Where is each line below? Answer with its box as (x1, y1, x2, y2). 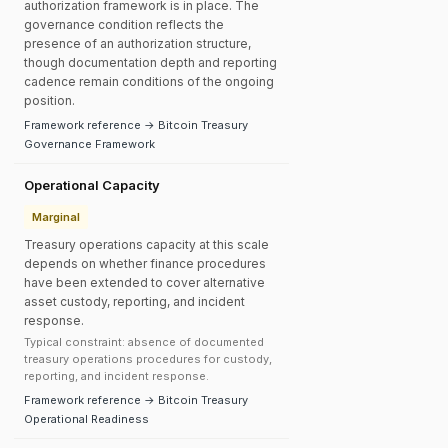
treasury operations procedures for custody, (24, 352, 272, 366)
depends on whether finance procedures (24, 256, 266, 271)
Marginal (32, 210, 80, 224)
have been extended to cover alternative (24, 275, 265, 290)
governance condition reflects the (24, 17, 224, 32)
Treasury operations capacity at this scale (24, 237, 269, 252)
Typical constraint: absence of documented (24, 335, 264, 349)
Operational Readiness (24, 412, 149, 426)
